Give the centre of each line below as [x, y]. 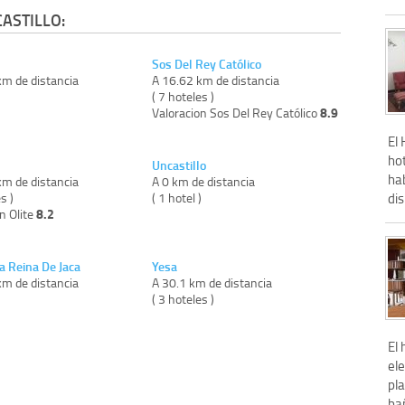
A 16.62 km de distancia [216, 80]
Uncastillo [179, 165]
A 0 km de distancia [204, 181]
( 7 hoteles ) [184, 96]
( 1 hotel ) [177, 197]
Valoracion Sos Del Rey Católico [236, 112]
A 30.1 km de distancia [212, 282]
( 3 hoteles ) [184, 298]
